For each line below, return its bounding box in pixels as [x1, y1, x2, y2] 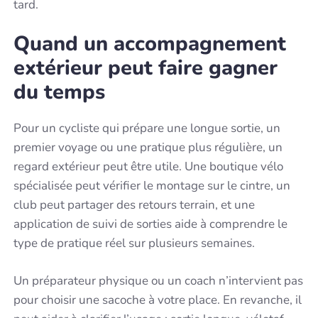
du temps [13, 78, 106, 106]
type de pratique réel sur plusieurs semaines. [13, 235, 256, 252]
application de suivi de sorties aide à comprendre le [13, 216, 288, 233]
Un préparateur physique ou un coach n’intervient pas [13, 272, 304, 289]
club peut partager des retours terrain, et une [13, 197, 256, 214]
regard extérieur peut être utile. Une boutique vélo [13, 158, 284, 175]
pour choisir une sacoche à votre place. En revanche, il [13, 291, 302, 308]
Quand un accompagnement [13, 30, 287, 58]
